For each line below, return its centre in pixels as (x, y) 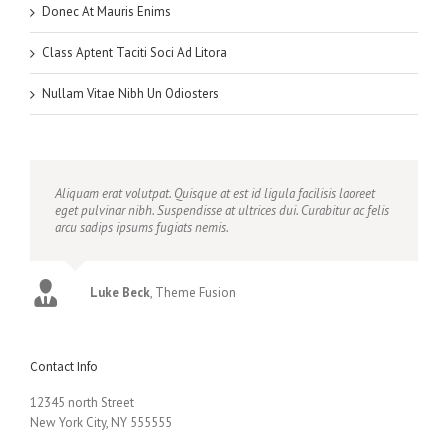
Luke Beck (120, 293)
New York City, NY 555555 (101, 423)
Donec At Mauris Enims (106, 12)
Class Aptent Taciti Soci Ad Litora (134, 53)
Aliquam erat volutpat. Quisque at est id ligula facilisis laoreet (215, 194)
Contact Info (64, 367)
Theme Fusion (195, 293)
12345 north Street (82, 403)
